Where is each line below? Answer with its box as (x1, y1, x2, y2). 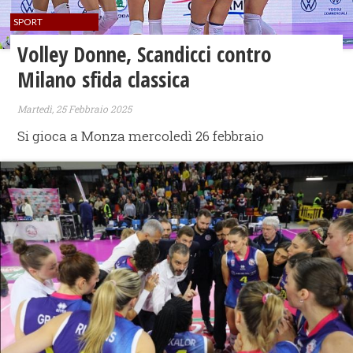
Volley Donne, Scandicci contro (17, 39, 273, 69)
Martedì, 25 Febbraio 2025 (17, 102, 132, 116)
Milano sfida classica (17, 64, 191, 94)
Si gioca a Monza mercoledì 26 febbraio (17, 127, 265, 146)
